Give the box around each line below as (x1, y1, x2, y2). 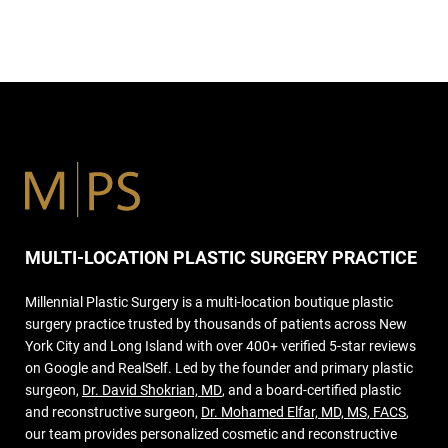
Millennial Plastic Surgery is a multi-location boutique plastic (25, 294, 393, 311)
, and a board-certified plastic (222, 382, 401, 399)
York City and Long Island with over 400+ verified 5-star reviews (25, 338, 416, 355)
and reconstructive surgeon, (25, 404, 201, 421)
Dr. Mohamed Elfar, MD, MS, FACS (201, 404, 406, 421)
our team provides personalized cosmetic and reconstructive (25, 426, 397, 443)
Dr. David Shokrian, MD (82, 382, 222, 399)
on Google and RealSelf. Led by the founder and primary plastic (25, 360, 413, 377)
